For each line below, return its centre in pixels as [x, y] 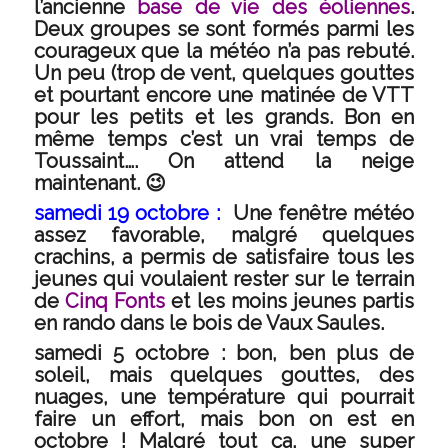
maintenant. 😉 [99, 183]
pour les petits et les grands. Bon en [224, 117]
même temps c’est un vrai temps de [224, 139]
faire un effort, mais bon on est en [224, 419]
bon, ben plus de [319, 353]
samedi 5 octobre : [129, 353]
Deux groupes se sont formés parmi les [224, 29]
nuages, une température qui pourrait [224, 397]
